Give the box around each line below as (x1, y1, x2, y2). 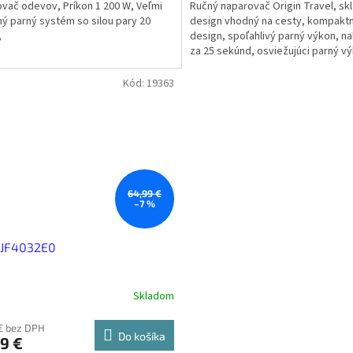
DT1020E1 (189, 58, 236, 74)
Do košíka (117, 329, 165, 343)
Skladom (132, 288, 174, 305)
